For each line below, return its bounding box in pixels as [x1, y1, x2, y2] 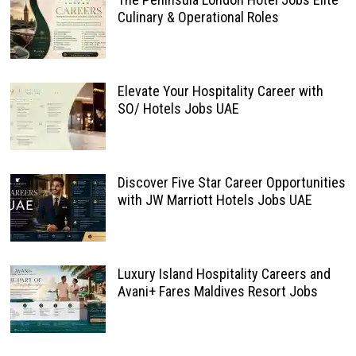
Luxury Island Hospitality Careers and [117, 265, 331, 283]
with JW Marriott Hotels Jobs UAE [117, 192, 312, 209]
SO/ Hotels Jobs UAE [117, 100, 239, 118]
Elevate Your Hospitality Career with [117, 83, 323, 100]
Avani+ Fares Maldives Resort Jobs [117, 283, 318, 300]
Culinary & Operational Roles [117, 9, 279, 26]
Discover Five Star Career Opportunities [117, 174, 346, 192]
